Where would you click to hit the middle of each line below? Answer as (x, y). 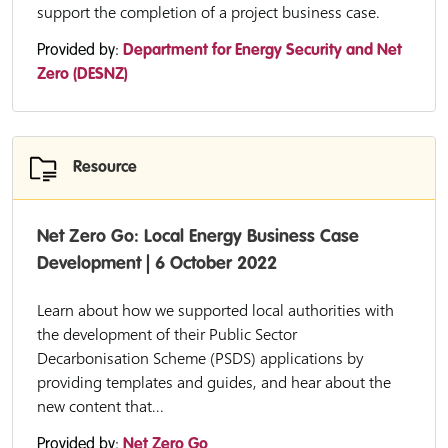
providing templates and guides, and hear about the (214, 382)
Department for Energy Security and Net (262, 51)
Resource (105, 168)
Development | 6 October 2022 (157, 264)
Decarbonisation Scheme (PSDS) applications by (200, 358)
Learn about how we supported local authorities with (215, 310)
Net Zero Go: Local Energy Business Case (198, 237)
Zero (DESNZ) (82, 75)
